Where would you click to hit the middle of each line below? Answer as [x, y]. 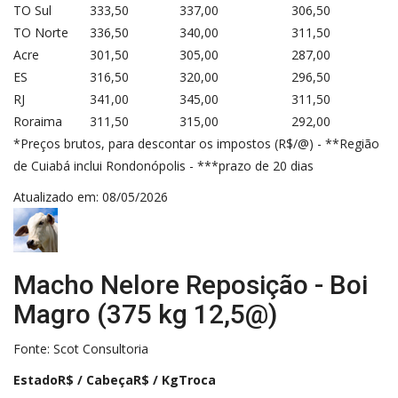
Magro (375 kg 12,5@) [145, 314]
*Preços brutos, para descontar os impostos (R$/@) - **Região [196, 143]
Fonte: [33, 348]
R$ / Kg [156, 379]
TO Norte [41, 32]
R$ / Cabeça [96, 379]
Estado [36, 379]
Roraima [38, 121]
